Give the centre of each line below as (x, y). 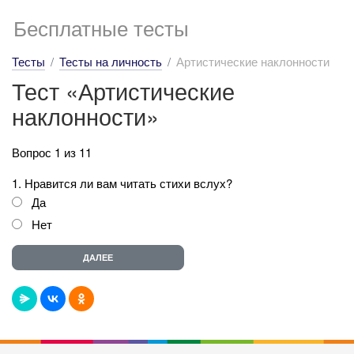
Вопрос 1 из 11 (52, 152)
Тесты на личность (111, 61)
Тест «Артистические (123, 90)
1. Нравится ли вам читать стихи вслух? (122, 183)
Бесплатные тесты (101, 27)
